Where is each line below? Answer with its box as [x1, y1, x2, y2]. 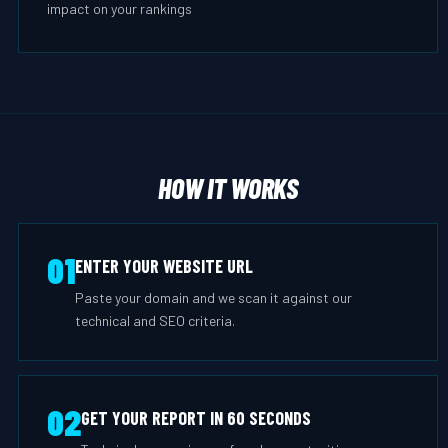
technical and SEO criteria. [75, 312, 235, 329]
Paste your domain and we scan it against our [75, 289, 352, 306]
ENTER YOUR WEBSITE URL [75, 255, 253, 277]
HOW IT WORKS [158, 171, 298, 205]
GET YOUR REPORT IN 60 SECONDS [81, 407, 311, 429]
